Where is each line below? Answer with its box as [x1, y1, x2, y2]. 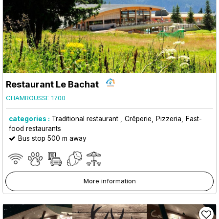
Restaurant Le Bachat [6, 79, 99, 89]
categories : [9, 114, 50, 123]
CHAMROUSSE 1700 [6, 93, 66, 102]
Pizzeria [156, 114, 181, 123]
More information [83, 176, 136, 185]
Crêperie [125, 114, 152, 123]
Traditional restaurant [52, 114, 120, 123]
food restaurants [9, 124, 61, 132]
